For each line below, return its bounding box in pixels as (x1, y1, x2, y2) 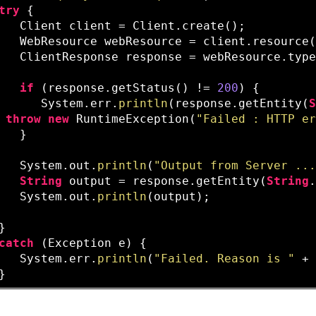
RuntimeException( (69, 112, 197, 126)
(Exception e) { (34, 236, 147, 250)
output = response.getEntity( (62, 174, 267, 188)
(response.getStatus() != (34, 81, 218, 95)
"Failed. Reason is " (154, 252, 296, 266)
